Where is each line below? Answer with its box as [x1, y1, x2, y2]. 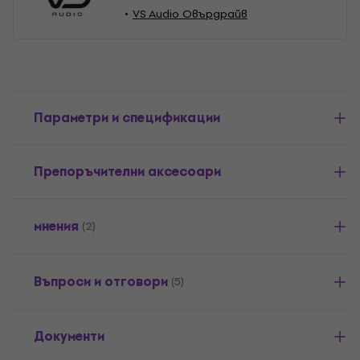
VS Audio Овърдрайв [133, 5, 247, 23]
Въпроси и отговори [34, 271, 168, 292]
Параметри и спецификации [34, 107, 220, 129]
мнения [34, 215, 79, 237]
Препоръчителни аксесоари [34, 161, 221, 182]
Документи [34, 325, 104, 347]
